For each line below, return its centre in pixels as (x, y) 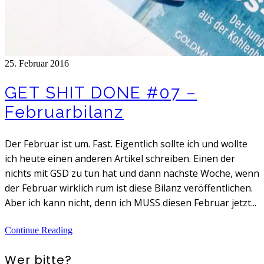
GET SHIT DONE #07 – (101, 93)
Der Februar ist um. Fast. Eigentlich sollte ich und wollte (126, 143)
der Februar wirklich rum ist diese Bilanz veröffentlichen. (129, 188)
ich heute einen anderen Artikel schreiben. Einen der (120, 158)
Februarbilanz (64, 112)
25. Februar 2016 (37, 64)
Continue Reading (39, 230)
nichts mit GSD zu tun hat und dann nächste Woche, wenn (132, 173)
